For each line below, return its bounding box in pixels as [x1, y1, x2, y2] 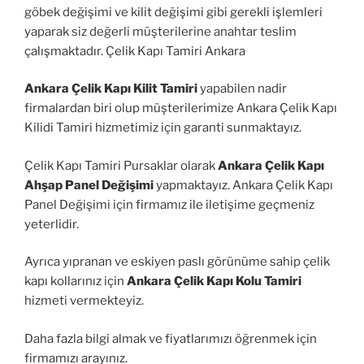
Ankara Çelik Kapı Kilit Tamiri [24, 81, 197, 97]
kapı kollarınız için [24, 274, 127, 289]
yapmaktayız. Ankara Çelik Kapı [154, 177, 333, 193]
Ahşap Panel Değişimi [24, 177, 154, 193]
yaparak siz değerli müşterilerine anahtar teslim [24, 24, 297, 39]
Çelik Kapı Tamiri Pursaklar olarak [24, 158, 218, 173]
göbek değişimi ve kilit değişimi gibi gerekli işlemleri [24, 4, 323, 19]
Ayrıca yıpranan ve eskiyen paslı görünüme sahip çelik [24, 254, 330, 270]
